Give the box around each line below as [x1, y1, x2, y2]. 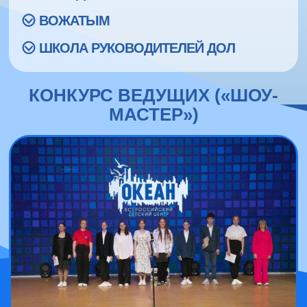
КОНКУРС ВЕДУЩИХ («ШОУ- [29, 85, 278, 105]
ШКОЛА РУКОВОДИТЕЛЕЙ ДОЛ [39, 40, 235, 56]
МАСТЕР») [108, 104, 199, 124]
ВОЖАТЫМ [39, 12, 110, 28]
